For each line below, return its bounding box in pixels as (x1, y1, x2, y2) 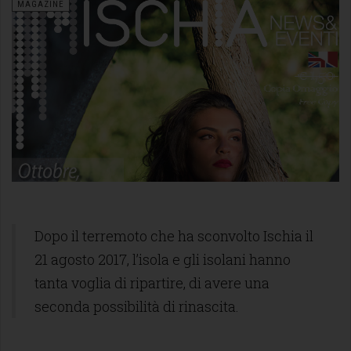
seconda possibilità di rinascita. (34, 296, 239, 316)
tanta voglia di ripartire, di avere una (34, 273, 270, 292)
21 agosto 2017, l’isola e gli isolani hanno (34, 249, 291, 269)
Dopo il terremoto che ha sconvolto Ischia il (34, 226, 313, 245)
